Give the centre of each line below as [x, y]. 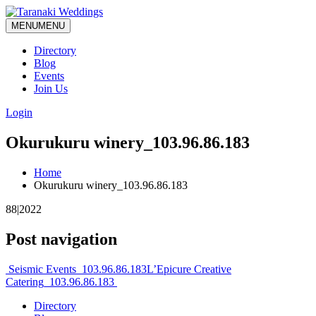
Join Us [51, 89]
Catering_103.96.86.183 [61, 281]
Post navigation [61, 239]
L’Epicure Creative [189, 269]
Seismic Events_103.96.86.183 [76, 269]
